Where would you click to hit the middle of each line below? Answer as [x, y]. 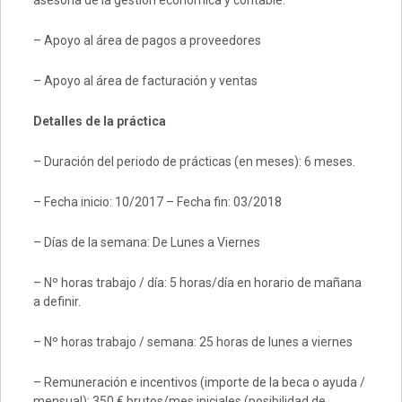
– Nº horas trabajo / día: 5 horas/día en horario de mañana [197, 283]
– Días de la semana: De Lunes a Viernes [146, 242]
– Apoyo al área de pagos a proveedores [147, 40]
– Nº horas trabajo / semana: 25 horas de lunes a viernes [192, 342]
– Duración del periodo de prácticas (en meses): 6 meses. [194, 162]
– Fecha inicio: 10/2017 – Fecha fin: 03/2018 [157, 202]
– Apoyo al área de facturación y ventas [145, 81]
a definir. [57, 301]
